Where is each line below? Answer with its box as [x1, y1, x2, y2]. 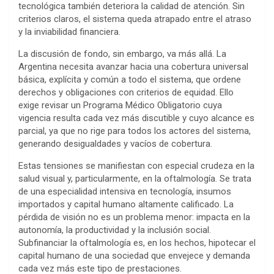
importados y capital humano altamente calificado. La [18, 199, 234, 210]
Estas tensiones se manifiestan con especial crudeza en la [18, 160, 254, 172]
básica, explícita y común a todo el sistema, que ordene [18, 74, 241, 86]
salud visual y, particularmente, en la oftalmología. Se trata [18, 173, 251, 185]
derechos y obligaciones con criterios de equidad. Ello [18, 87, 234, 98]
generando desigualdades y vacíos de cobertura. [18, 138, 212, 150]
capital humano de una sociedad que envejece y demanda [18, 250, 250, 262]
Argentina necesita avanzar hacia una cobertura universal [18, 61, 248, 73]
